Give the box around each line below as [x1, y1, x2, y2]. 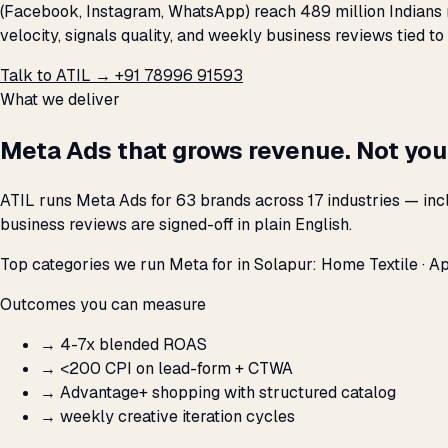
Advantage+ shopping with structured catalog [60, 382, 396, 404]
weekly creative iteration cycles [60, 406, 295, 428]
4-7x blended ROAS [60, 334, 207, 356]
